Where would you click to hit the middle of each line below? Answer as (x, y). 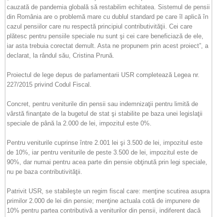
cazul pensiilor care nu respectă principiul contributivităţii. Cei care (100, 26)
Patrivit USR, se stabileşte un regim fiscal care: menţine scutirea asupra (108, 191)
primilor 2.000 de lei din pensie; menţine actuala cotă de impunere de (103, 201)
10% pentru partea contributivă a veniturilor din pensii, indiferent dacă (104, 210)
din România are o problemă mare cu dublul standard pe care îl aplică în (108, 17)
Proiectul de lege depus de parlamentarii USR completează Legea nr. (103, 75)
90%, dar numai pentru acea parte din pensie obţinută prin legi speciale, (107, 162)
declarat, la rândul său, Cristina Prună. (61, 55)
